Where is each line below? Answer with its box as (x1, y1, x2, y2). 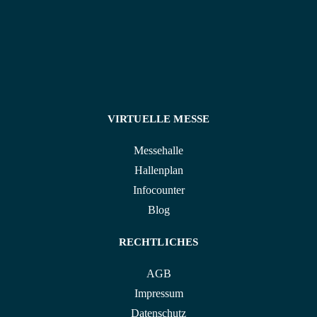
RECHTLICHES (118, 236, 199, 248)
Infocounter (132, 184, 185, 196)
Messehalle (134, 144, 183, 156)
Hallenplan (134, 164, 183, 176)
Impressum (134, 287, 183, 299)
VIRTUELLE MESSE (107, 113, 210, 125)
